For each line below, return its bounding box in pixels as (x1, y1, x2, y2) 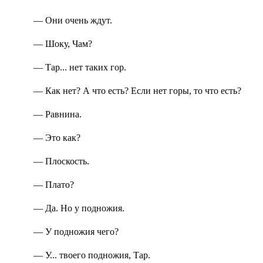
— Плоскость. (33, 156, 90, 167)
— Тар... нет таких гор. (33, 62, 127, 73)
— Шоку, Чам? (33, 39, 93, 49)
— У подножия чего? (33, 227, 119, 237)
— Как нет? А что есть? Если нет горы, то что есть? (33, 86, 242, 96)
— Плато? (33, 180, 75, 190)
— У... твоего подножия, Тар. (33, 250, 151, 261)
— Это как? (33, 133, 81, 143)
